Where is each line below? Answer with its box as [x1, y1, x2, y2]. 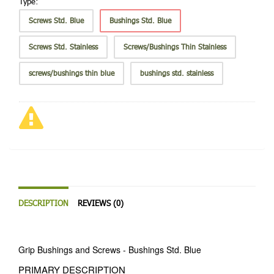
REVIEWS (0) [78, 198, 124, 209]
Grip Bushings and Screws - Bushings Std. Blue [18, 243, 201, 256]
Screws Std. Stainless [29, 42, 98, 52]
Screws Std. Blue [29, 16, 84, 26]
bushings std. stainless [140, 68, 213, 78]
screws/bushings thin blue [29, 68, 114, 78]
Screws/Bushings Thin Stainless [124, 42, 226, 52]
